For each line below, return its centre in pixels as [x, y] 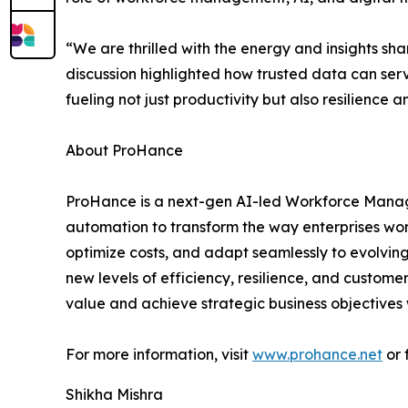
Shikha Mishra [114, 394]
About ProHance [124, 150]
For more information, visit [159, 354]
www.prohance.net [317, 354]
